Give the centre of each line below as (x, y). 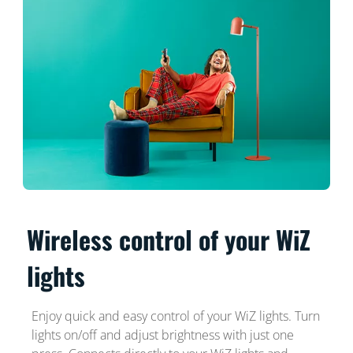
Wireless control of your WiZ (169, 239)
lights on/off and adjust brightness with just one (162, 334)
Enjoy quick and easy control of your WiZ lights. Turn (175, 316)
